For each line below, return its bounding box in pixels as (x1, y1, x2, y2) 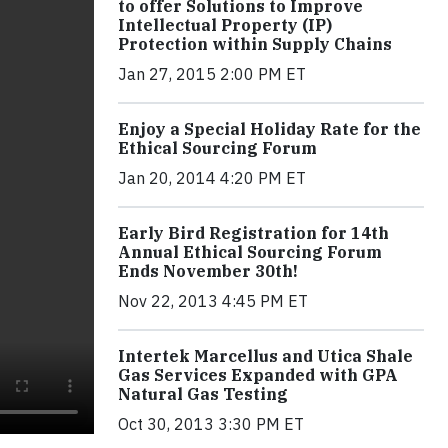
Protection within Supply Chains (118, 33, 392, 54)
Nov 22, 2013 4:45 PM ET (118, 290, 308, 311)
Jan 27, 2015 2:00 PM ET (118, 63, 306, 84)
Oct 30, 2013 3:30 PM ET (118, 413, 304, 434)
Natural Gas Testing (118, 383, 288, 404)
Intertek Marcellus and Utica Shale (118, 345, 413, 366)
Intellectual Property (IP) (118, 14, 332, 35)
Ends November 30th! (118, 260, 298, 281)
